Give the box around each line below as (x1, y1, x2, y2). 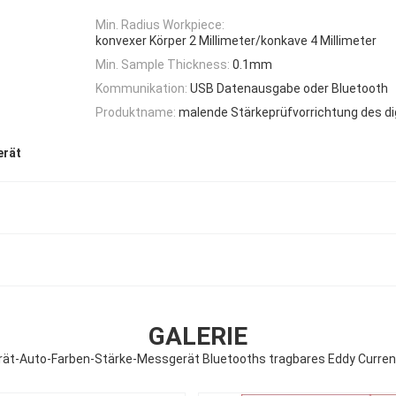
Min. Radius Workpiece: (95, 18, 225, 33)
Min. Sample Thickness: (95, 57, 230, 72)
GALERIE (148, 321, 247, 351)
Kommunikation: (95, 81, 187, 96)
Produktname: (95, 105, 176, 120)
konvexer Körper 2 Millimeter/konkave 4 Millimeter (95, 33, 377, 48)
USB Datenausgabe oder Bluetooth (190, 81, 388, 96)
